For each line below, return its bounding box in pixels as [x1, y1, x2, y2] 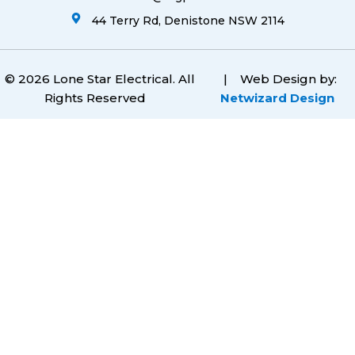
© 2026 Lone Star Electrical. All [4, 71, 195, 86]
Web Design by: [240, 71, 338, 86]
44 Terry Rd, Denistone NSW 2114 [91, 13, 284, 28]
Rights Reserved [44, 90, 155, 105]
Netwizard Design [219, 90, 334, 105]
